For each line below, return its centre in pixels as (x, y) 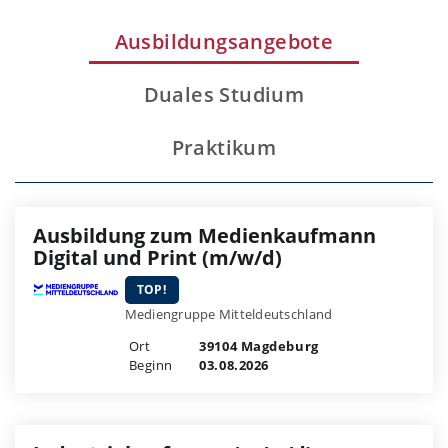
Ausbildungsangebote (224, 42)
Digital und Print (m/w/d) (157, 258)
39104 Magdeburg (257, 346)
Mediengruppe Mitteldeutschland (228, 314)
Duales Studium (224, 95)
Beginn (150, 365)
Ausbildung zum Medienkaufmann (204, 236)
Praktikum (224, 148)
